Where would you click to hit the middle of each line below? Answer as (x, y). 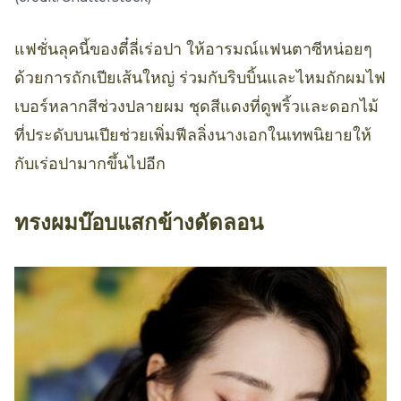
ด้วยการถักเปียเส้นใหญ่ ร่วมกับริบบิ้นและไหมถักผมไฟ (200, 77)
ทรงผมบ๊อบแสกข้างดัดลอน (139, 222)
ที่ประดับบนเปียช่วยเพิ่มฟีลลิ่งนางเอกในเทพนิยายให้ (193, 135)
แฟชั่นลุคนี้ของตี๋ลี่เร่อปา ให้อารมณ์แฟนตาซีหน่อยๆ (193, 49)
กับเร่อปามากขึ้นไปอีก (90, 163)
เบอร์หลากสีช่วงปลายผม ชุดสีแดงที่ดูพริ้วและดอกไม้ (196, 106)
